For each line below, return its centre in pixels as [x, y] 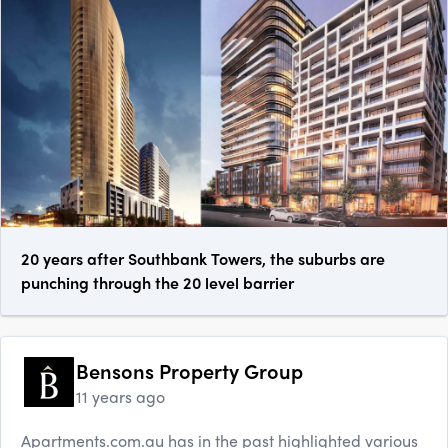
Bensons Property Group [189, 371]
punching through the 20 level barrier [157, 283]
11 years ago [120, 397]
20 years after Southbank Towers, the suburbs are [203, 259]
